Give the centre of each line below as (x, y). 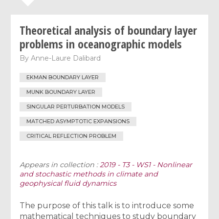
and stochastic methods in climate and (89, 174)
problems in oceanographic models (101, 44)
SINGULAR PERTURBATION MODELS (76, 106)
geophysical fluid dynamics (68, 183)
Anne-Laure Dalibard (66, 58)
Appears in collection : (60, 164)
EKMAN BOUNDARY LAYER (63, 77)
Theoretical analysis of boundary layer (109, 30)
